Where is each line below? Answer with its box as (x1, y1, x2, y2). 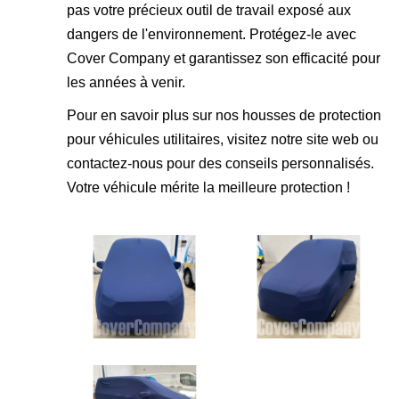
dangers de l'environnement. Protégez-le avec (67, 27, 356, 42)
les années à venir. (67, 75, 185, 90)
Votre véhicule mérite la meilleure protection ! (67, 180, 350, 195)
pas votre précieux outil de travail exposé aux (67, 3, 351, 18)
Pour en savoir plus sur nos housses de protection (67, 108, 381, 123)
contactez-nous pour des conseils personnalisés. (67, 156, 374, 171)
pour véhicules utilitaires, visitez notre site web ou (67, 132, 379, 147)
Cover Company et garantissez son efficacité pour (67, 51, 380, 66)
